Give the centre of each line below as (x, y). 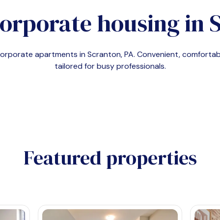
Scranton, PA (110, 54)
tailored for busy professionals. (110, 66)
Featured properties (110, 158)
